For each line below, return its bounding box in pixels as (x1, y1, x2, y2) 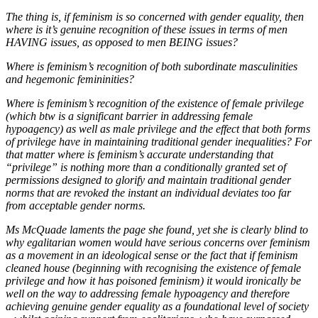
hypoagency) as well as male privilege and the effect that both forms (6, 123, 310, 136)
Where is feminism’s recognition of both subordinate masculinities (6, 60, 297, 73)
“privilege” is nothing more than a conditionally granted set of (6, 161, 286, 174)
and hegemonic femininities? (6, 73, 134, 86)
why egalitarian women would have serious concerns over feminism (6, 236, 310, 249)
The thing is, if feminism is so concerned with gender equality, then (6, 11, 304, 23)
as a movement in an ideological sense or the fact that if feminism (6, 249, 298, 262)
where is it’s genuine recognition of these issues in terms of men (6, 23, 287, 36)
